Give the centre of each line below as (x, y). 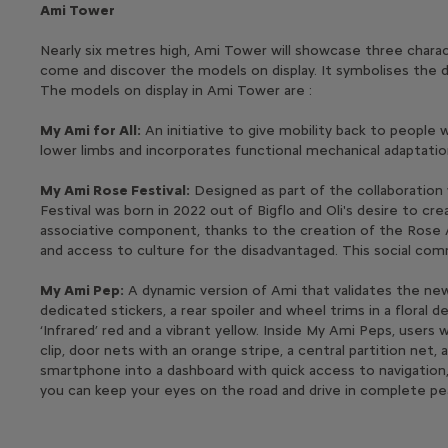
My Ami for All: (90, 130)
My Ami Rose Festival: (115, 190)
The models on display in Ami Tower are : (176, 90)
